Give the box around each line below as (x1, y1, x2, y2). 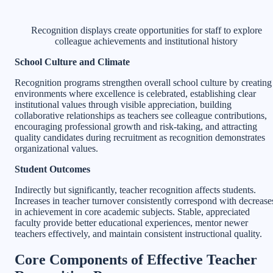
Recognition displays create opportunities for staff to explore (30, 24, 262, 35)
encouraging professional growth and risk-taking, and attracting (15, 121, 257, 132)
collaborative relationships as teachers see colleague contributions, (15, 110, 267, 121)
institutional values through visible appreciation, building (15, 99, 232, 110)
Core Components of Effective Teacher (15, 251, 257, 268)
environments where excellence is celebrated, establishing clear (15, 88, 256, 99)
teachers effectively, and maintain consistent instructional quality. (15, 228, 262, 239)
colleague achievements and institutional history (55, 35, 238, 46)
